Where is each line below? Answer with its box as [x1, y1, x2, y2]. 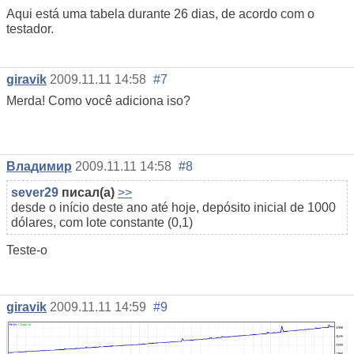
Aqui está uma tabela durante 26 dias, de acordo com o [6, 7, 314, 21]
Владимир [6, 160, 72, 174]
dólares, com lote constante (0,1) [11, 216, 193, 230]
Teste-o [6, 243, 47, 258]
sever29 [11, 186, 58, 200]
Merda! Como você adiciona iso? [6, 94, 190, 108]
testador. [6, 22, 54, 36]
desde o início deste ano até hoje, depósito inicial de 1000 [11, 201, 336, 215]
